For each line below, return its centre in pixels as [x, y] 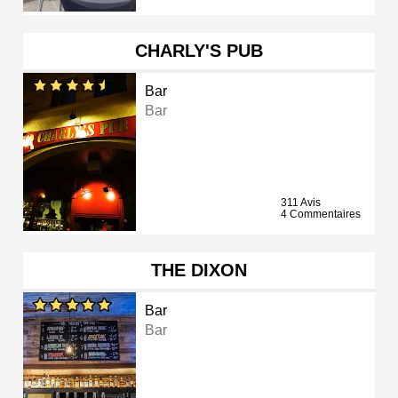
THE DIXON [199, 271]
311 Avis [301, 203]
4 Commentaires [321, 215]
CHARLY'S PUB [199, 51]
